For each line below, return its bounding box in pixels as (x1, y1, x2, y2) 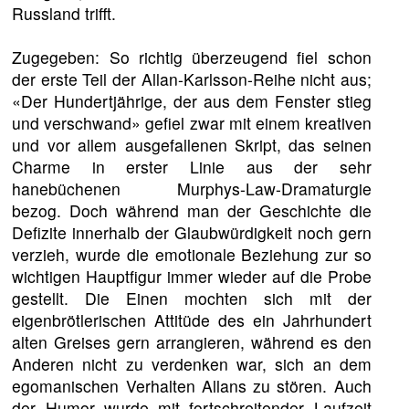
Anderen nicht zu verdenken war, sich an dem (12, 351, 372, 375)
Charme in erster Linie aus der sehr (12, 154, 372, 178)
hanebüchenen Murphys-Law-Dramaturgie (12, 176, 372, 200)
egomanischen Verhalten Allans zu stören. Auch (12, 373, 372, 397)
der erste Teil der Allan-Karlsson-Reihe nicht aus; (12, 67, 372, 90)
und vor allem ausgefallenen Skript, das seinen (12, 132, 372, 156)
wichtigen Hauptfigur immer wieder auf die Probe (12, 264, 372, 288)
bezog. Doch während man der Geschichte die (12, 198, 372, 222)
